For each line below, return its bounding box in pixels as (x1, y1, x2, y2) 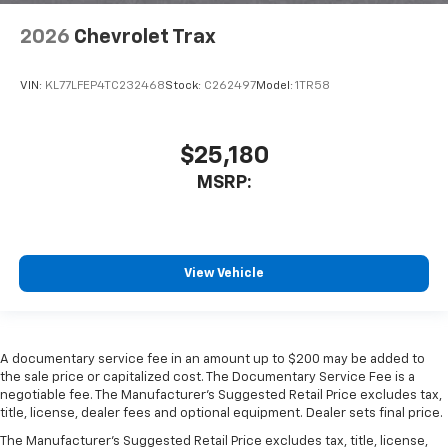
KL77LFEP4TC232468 (45, 80, 165, 93)
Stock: (165, 80, 204, 93)
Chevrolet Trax (74, 26, 216, 47)
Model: (256, 80, 295, 93)
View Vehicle (184, 267, 264, 281)
